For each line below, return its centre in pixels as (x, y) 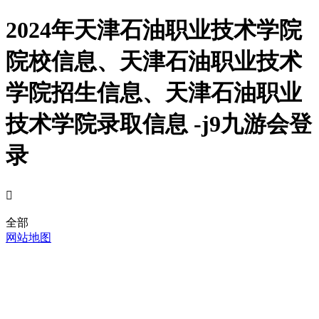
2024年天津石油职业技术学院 (154, 30)
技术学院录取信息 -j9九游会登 (159, 124)
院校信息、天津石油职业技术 (154, 62)
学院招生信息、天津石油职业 (154, 93)
